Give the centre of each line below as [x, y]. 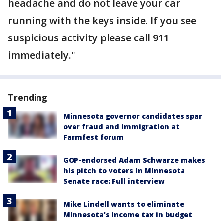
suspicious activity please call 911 [89, 38]
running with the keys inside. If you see [102, 20]
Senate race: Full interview [114, 181]
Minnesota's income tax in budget [128, 214]
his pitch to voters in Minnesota [124, 170]
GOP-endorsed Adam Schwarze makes [134, 160]
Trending [28, 97]
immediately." [42, 55]
